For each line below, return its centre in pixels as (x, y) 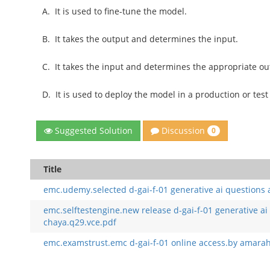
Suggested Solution (93, 130)
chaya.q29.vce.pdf (80, 222)
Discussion (184, 130)
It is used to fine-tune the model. (121, 11)
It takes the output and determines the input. (147, 39)
